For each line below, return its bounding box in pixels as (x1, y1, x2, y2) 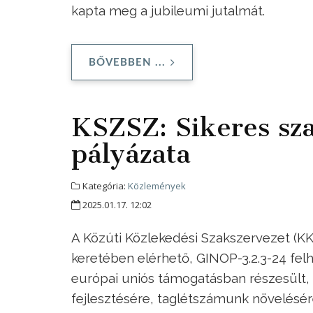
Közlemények (128, 179, 186, 192)
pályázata (71, 138, 191, 169)
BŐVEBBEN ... (89, 57, 166, 68)
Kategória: (80, 179, 128, 192)
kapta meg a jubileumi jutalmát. (71, 2, 272, 18)
